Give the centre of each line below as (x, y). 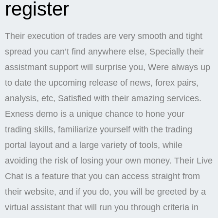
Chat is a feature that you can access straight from (102, 176)
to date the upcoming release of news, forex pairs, (102, 82)
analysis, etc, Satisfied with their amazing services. (103, 98)
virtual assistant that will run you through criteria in (102, 207)
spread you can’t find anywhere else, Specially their (104, 51)
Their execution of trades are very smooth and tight (104, 36)
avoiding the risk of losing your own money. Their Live (109, 160)
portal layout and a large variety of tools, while (94, 145)
